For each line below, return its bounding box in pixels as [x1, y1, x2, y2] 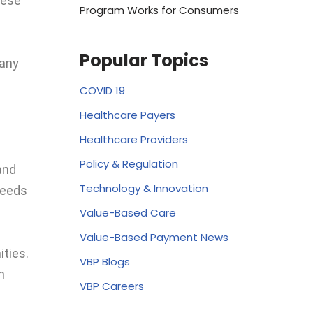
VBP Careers [79, 278, 144, 293]
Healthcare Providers [79, 131, 188, 147]
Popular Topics [79, 48, 208, 72]
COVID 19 [79, 82, 125, 98]
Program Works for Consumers [79, 2, 239, 17]
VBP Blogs [79, 254, 130, 269]
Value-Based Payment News [79, 229, 228, 245]
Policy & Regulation [79, 156, 178, 171]
